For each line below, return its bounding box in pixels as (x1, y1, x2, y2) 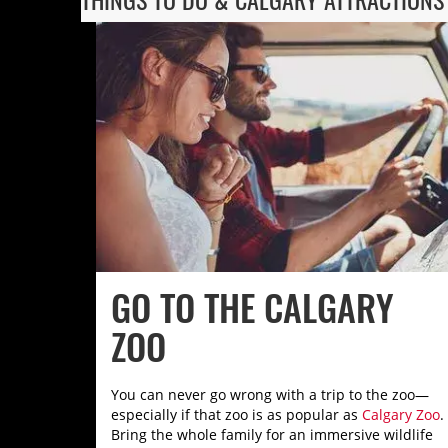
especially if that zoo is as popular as (110, 405, 362, 424)
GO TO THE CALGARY (110, 280, 394, 333)
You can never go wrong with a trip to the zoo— (110, 385, 429, 404)
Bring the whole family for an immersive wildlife (110, 425, 433, 444)
